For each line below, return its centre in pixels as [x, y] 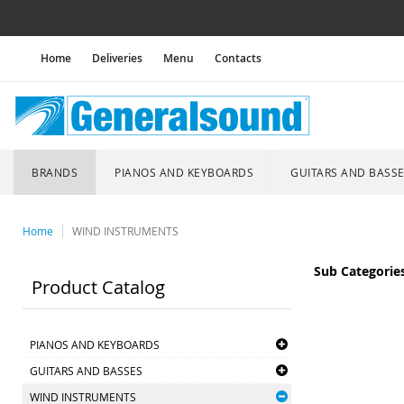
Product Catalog [98, 287]
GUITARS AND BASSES [86, 371]
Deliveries [117, 58]
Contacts [238, 58]
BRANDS [55, 172]
